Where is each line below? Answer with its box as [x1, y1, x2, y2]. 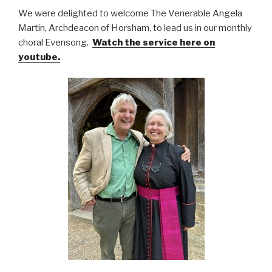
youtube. [18, 51, 60, 63]
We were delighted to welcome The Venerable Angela [18, 7, 242, 19]
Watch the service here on [92, 36, 215, 48]
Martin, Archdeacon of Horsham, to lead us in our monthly [18, 22, 252, 33]
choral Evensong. [18, 36, 92, 48]
